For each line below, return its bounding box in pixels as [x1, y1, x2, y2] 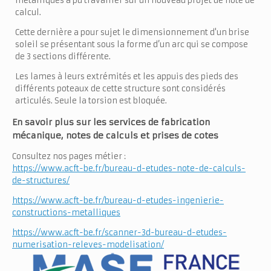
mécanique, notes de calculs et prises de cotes [12, 129, 218, 141]
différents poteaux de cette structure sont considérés [15, 83, 226, 94]
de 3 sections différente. [15, 51, 111, 62]
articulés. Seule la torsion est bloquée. [15, 95, 167, 106]
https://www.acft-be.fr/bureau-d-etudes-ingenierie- [12, 195, 224, 206]
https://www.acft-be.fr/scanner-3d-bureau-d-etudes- [12, 227, 227, 238]
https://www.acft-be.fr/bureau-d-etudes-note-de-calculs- [12, 163, 246, 174]
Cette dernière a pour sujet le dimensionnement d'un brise [15, 27, 249, 38]
